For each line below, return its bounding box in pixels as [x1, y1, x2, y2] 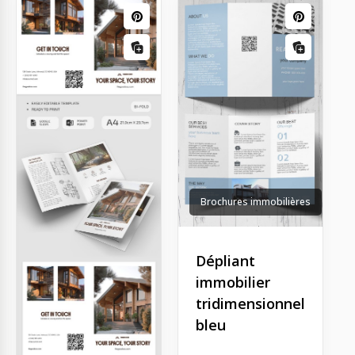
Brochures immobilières [200, 194, 311, 208]
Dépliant [196, 250, 255, 270]
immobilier [196, 272, 270, 292]
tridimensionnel [196, 293, 305, 313]
